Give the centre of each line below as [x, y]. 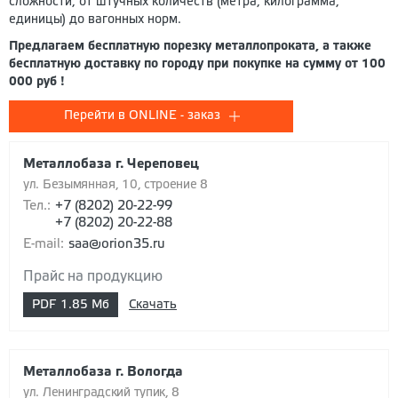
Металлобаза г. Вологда [103, 373]
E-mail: [44, 245]
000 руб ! [37, 83]
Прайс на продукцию [93, 277]
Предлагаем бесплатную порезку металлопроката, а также [190, 47]
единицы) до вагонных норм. [95, 20]
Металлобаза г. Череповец [111, 165]
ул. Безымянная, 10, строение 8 [115, 186]
